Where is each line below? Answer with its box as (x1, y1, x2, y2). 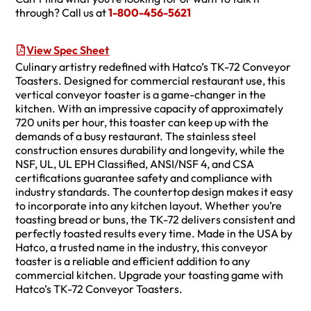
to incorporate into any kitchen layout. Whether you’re (15, 199, 283, 213)
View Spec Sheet (26, 43, 110, 58)
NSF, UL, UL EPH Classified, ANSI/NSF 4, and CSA (15, 157, 255, 171)
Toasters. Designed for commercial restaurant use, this (15, 74, 286, 88)
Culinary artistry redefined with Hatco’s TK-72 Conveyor (15, 60, 292, 74)
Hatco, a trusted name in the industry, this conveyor (15, 240, 269, 255)
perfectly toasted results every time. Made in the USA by (15, 226, 293, 241)
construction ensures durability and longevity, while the (15, 143, 285, 158)
